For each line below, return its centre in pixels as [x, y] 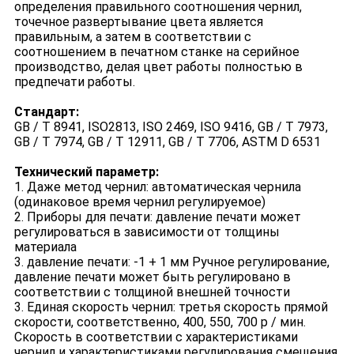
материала [45, 247]
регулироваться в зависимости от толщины [147, 232]
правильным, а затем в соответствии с [132, 37]
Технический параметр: [86, 172]
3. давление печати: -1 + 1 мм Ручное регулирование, [171, 262]
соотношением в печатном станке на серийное [156, 52]
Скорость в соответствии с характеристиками [156, 337]
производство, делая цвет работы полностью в [158, 67]
